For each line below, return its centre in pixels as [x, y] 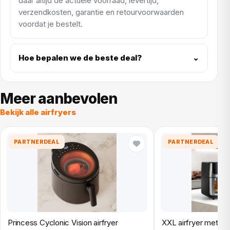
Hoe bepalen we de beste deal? [80, 58]
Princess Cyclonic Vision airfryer [63, 222]
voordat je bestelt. [51, 24]
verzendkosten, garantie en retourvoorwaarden [101, 12]
